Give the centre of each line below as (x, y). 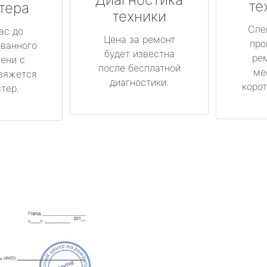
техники (139, 16)
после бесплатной (139, 68)
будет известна (139, 53)
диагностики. (139, 82)
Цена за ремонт (139, 39)
